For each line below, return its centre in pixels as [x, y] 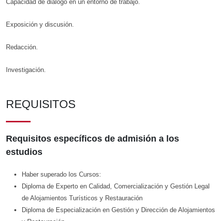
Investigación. [26, 70]
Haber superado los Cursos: [61, 175]
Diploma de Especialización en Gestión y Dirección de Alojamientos [118, 210]
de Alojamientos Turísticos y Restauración [82, 198]
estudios [24, 152]
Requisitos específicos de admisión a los [92, 139]
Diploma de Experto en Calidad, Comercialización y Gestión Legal [116, 186]
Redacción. [22, 47]
